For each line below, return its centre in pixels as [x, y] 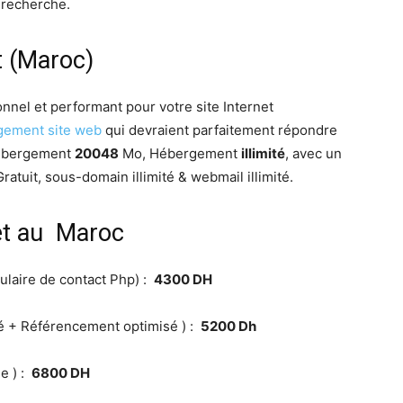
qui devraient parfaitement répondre [219, 130]
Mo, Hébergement [180, 154]
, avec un [313, 154]
